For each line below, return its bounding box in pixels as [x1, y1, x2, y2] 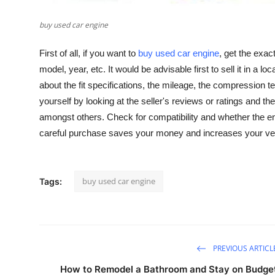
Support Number [9, 95, 87, 107]
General [9, 4, 45, 17]
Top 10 [9, 34, 41, 47]
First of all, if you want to [39, 48, 138, 59]
